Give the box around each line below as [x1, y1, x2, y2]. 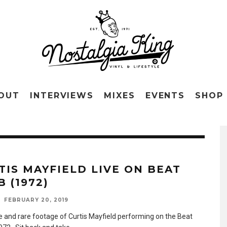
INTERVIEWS [29, 91, 94, 100]
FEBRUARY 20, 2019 [4, 197, 68, 203]
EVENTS [145, 91, 185, 100]
